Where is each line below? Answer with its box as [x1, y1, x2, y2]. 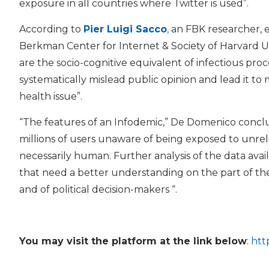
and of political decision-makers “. [19, 184, 177, 196]
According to [19, 23, 83, 35]
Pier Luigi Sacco [83, 23, 167, 35]
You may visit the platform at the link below [19, 235, 247, 247]
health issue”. [19, 91, 82, 103]
